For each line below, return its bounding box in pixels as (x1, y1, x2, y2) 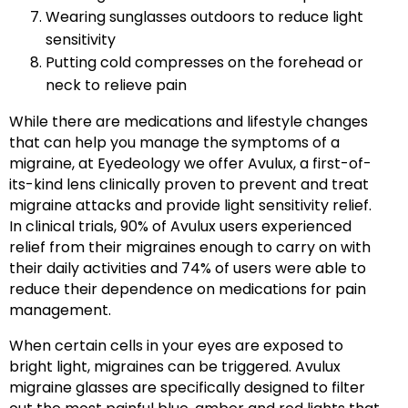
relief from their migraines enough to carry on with (9, 236, 371, 258)
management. (9, 299, 111, 321)
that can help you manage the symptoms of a (9, 131, 340, 153)
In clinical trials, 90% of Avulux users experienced (9, 215, 352, 237)
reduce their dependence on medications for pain (9, 278, 366, 300)
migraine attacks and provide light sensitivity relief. (9, 194, 372, 216)
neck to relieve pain (46, 74, 187, 96)
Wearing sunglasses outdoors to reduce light (46, 5, 363, 27)
